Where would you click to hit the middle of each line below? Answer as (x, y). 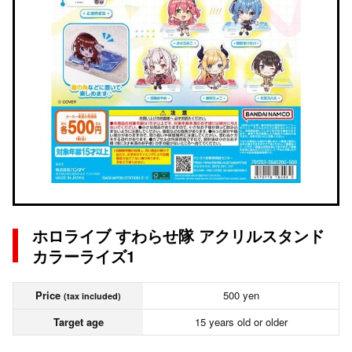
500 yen (241, 295)
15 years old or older (241, 322)
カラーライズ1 (84, 256)
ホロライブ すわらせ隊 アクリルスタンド (178, 235)
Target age (78, 322)
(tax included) (92, 296)
